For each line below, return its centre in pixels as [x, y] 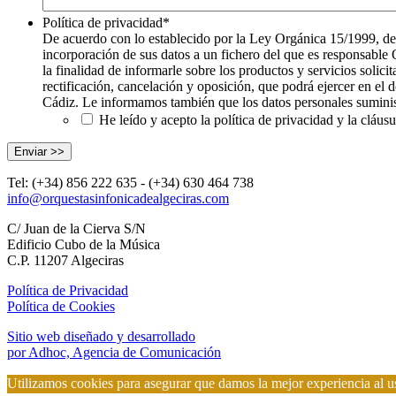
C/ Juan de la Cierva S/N [76, 228]
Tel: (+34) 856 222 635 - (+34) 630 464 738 [130, 182]
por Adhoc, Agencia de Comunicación [114, 352]
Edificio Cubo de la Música [84, 244]
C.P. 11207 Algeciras [65, 260]
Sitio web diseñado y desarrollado [101, 336]
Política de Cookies [61, 306]
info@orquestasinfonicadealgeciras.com [118, 198]
